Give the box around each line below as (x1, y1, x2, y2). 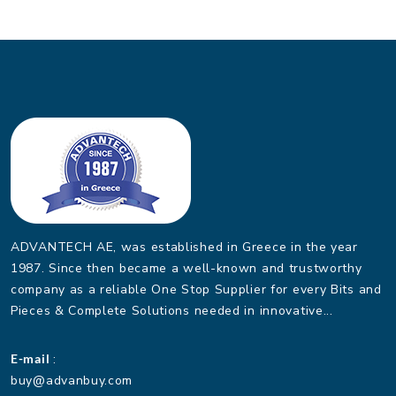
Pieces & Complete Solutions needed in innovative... (11, 302, 333, 320)
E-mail (11, 351, 53, 367)
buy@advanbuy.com (11, 372, 133, 390)
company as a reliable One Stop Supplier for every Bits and (11, 281, 382, 299)
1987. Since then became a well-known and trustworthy (11, 260, 362, 278)
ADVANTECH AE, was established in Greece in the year (11, 239, 358, 256)
